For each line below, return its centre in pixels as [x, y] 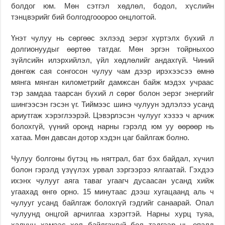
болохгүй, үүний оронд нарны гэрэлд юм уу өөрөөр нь [113, 126]
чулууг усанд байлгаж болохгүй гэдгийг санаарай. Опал [113, 202]
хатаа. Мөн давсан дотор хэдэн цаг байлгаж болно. [100, 137]
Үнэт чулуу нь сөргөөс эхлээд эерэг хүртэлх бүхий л [113, 38]
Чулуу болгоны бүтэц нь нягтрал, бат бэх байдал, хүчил [113, 158]
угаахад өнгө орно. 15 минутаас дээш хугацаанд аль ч [113, 191]
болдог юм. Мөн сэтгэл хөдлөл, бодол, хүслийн [113, 6]
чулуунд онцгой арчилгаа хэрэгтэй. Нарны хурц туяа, [113, 213]
